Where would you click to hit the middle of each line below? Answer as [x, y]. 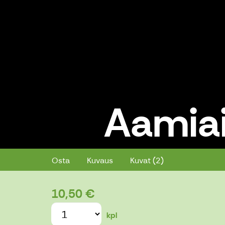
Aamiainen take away [108, 137]
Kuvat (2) [147, 160]
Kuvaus [100, 160]
